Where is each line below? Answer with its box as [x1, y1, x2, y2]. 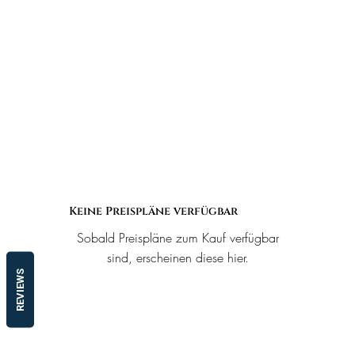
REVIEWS [14, 268, 26, 311]
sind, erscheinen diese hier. [106, 249, 249, 267]
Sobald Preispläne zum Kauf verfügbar [76, 229, 279, 247]
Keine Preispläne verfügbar [68, 204, 238, 219]
